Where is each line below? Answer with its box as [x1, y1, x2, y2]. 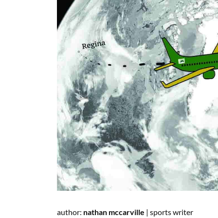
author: [57, 207, 83, 217]
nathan [83, 207, 107, 217]
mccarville [109, 207, 145, 217]
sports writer [150, 207, 193, 217]
